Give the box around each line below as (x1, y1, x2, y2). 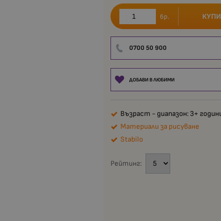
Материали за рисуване (120, 121, 199, 131)
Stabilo (120, 134, 143, 144)
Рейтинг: (110, 159, 142, 169)
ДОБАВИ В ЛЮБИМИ (129, 76, 175, 83)
